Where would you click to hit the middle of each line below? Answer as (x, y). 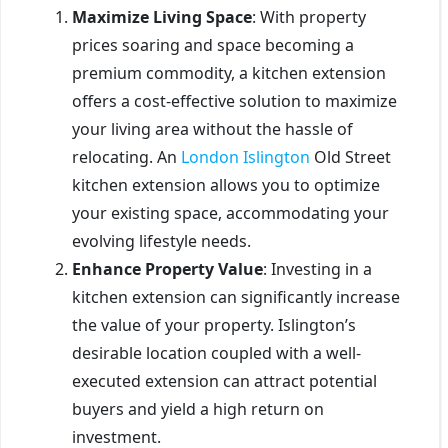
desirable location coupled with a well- (216, 352)
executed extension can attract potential (224, 380)
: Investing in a (317, 268)
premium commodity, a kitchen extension (229, 72)
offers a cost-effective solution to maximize (234, 100)
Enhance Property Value (167, 268)
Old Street (350, 156)
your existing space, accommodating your (230, 212)
